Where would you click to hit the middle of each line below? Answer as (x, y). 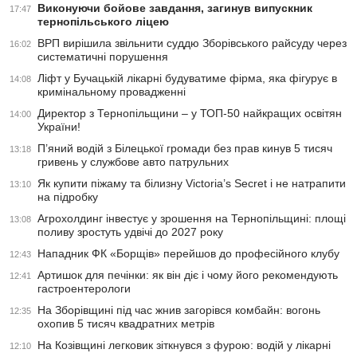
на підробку (68, 197)
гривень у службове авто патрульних (133, 162)
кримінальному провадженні (112, 92)
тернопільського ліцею (103, 22)
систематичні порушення (103, 57)
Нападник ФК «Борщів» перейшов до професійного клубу (188, 254)
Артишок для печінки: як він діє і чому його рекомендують (188, 275)
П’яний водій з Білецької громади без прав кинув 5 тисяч (185, 149)
